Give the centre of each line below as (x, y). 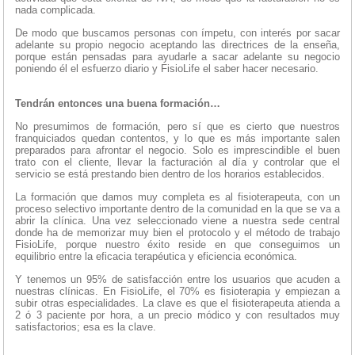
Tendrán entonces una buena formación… (118, 104)
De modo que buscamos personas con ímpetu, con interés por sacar (177, 33)
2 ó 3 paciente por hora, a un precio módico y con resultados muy (177, 315)
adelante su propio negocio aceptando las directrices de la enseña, (177, 45)
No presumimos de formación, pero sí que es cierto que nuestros (177, 127)
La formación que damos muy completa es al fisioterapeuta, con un (177, 197)
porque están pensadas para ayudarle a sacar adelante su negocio (177, 57)
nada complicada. (55, 10)
